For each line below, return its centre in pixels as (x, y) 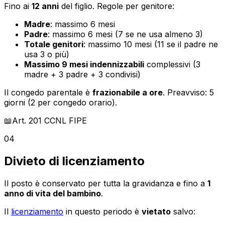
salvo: (183, 211)
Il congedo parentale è (48, 92)
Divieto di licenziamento (74, 161)
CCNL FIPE (64, 120)
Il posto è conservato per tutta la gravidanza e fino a (106, 183)
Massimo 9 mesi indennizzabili (84, 64)
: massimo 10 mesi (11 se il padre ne (151, 44)
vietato (156, 211)
